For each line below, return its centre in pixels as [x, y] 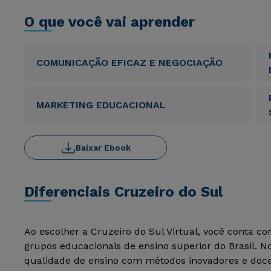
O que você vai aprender [109, 22]
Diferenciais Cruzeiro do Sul [123, 192]
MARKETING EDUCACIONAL [101, 105]
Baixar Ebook [103, 148]
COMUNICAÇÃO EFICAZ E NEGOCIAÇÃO [129, 63]
